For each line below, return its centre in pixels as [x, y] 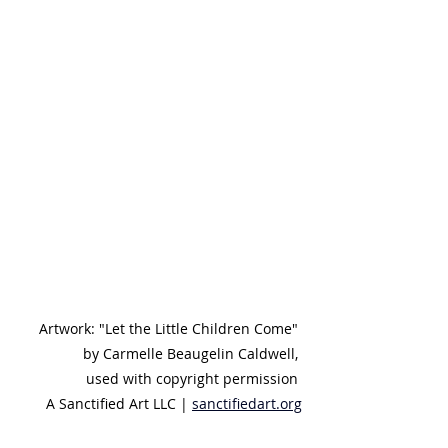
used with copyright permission [194, 379]
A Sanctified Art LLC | [119, 404]
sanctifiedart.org [247, 404]
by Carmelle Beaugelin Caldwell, [192, 354]
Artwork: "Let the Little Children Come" [170, 329]
